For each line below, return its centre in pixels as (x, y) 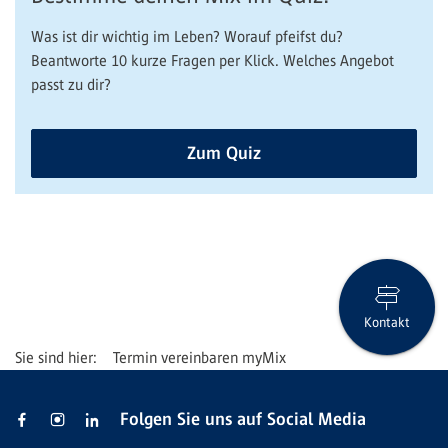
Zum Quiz (224, 152)
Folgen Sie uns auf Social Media (243, 418)
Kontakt (387, 323)
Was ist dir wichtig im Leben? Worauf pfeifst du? (187, 36)
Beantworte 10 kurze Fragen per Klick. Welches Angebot (212, 60)
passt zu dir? (71, 84)
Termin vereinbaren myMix (199, 357)
